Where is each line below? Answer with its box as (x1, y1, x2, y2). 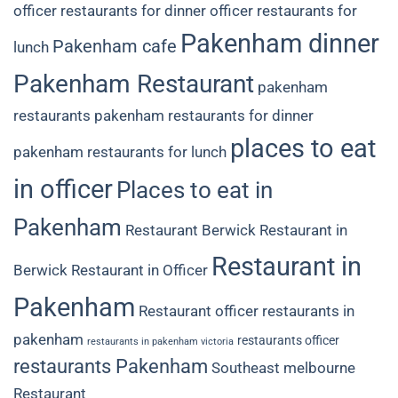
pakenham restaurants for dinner (94, 107, 314, 125)
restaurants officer (237, 333, 339, 348)
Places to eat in (116, 177, 273, 204)
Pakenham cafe (52, 36, 177, 58)
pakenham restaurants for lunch (13, 143, 227, 162)
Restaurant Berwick (125, 221, 256, 240)
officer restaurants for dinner (13, 2, 206, 20)
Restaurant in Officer (71, 261, 208, 280)
